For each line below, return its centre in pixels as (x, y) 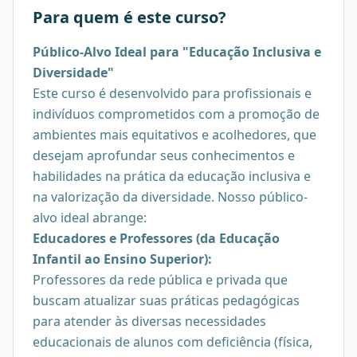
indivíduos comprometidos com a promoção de (176, 114)
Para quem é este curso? (129, 17)
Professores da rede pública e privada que (160, 279)
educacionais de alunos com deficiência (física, (173, 341)
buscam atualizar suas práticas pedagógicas (166, 300)
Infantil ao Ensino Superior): (122, 259)
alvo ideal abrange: (90, 217)
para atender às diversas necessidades (149, 321)
